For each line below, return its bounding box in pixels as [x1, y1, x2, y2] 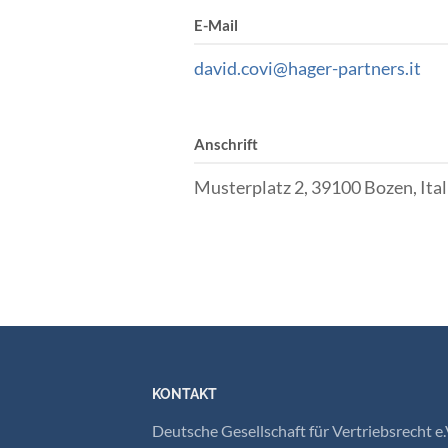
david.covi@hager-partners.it [193, 56, 421, 79]
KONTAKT [152, 386, 217, 403]
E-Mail [193, 15, 238, 34]
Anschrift [193, 134, 258, 153]
